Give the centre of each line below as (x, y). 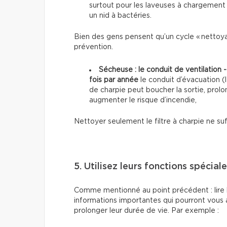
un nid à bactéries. (120, 15)
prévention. (93, 47)
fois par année (114, 80)
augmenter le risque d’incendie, (143, 100)
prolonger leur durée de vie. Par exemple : (146, 211)
